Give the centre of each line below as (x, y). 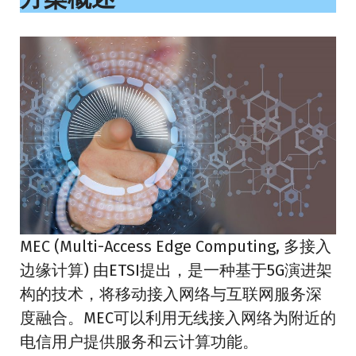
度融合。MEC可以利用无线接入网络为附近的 (178, 318)
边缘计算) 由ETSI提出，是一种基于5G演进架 (176, 271)
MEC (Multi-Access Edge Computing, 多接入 (176, 247)
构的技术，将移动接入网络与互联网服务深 (171, 294)
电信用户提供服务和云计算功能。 (139, 342)
